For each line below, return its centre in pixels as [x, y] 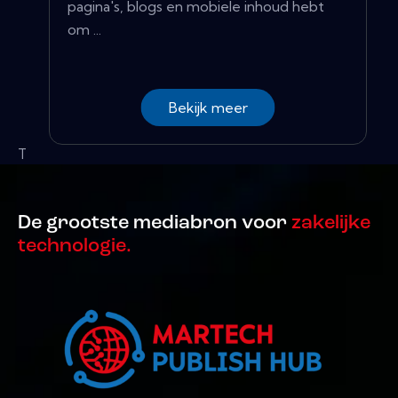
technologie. [75, 247]
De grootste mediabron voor [152, 224]
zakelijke [329, 224]
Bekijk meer [208, 107]
